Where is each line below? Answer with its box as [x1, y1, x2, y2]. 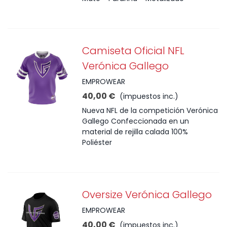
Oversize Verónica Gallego [82, 187, 212, 202]
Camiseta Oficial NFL [82, 44, 185, 58]
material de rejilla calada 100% [82, 127, 188, 137]
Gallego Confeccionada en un [82, 116, 190, 126]
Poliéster [82, 137, 117, 147]
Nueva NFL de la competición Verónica [82, 105, 218, 116]
